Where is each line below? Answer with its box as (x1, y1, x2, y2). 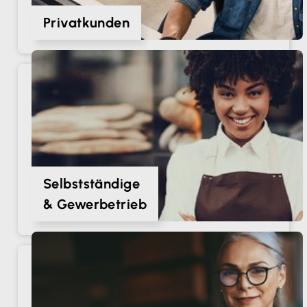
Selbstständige (43, 175, 140, 193)
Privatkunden (43, 14, 130, 32)
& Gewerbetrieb (43, 196, 147, 213)
